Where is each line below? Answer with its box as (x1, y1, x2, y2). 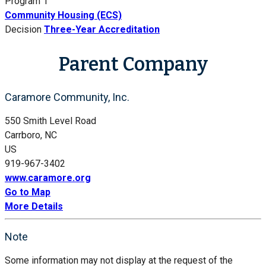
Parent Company (58, 52, 208, 75)
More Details (5, 201, 63, 213)
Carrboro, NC (5, 129, 57, 141)
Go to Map (5, 186, 50, 198)
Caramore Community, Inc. (5, 91, 129, 104)
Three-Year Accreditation (44, 24, 160, 36)
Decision (5, 24, 42, 36)
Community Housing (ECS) (5, 9, 122, 21)
